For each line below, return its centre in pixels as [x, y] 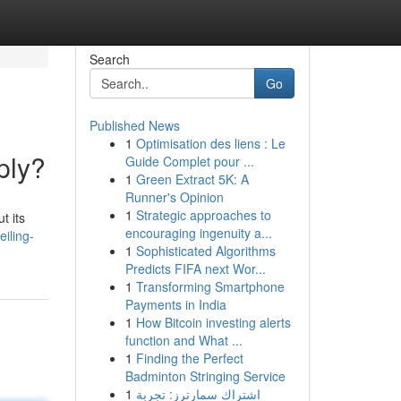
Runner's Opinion [174, 197]
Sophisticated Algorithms [205, 251]
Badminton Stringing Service [205, 376]
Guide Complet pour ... [189, 161]
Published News [134, 125]
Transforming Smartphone [210, 286]
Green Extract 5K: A [192, 179]
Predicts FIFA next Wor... [195, 269]
